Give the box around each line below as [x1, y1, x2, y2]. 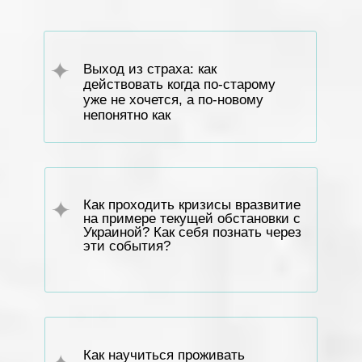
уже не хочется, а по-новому [83, 92, 263, 107]
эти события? [83, 238, 170, 254]
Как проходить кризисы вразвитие [83, 197, 301, 213]
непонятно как [83, 107, 170, 123]
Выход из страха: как [83, 61, 217, 77]
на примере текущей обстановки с [83, 211, 301, 226]
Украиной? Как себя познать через [83, 225, 301, 240]
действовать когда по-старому [83, 77, 276, 92]
